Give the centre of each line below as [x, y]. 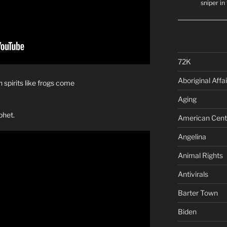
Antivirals [193, 174]
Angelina [192, 136]
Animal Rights [200, 155]
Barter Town [198, 193]
